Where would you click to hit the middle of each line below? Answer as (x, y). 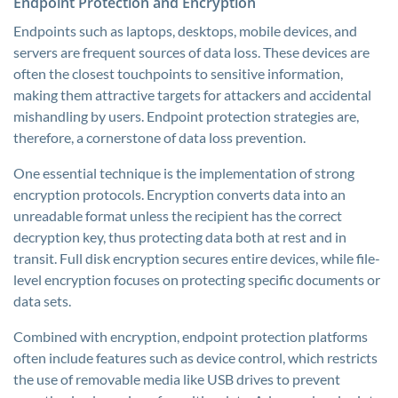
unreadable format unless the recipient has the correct (178, 215)
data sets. (42, 301)
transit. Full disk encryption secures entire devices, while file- (197, 258)
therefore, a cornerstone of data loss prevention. (159, 137)
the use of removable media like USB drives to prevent (177, 379)
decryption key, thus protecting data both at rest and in (180, 237)
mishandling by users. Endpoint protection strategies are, (186, 116)
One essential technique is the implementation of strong (184, 173)
